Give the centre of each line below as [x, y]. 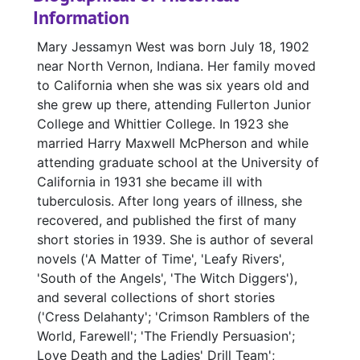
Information [81, 18]
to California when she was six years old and [173, 86]
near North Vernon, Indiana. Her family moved [176, 66]
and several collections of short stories [156, 298]
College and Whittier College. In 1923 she [163, 124]
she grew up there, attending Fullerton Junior [174, 105]
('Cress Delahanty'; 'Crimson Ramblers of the [173, 317]
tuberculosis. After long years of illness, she [170, 201]
